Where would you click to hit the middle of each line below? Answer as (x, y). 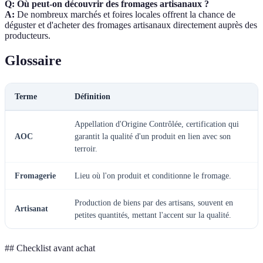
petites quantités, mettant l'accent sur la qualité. (153, 215)
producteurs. (28, 35)
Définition (92, 96)
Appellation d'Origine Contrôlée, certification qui (157, 124)
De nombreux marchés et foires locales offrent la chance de (125, 14)
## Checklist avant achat (50, 248)
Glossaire (33, 60)
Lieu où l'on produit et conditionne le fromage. (153, 176)
